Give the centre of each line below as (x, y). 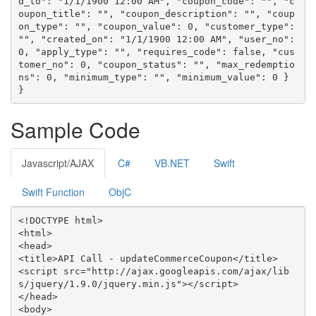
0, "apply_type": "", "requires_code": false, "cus (156, 51)
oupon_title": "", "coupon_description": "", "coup (156, 13)
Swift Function (53, 192)
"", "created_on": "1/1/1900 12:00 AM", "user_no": (156, 39)
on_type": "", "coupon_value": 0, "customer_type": (156, 26)
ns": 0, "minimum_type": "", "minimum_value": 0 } (153, 77)
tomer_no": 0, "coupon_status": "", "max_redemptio (156, 64)
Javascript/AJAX (58, 163)
